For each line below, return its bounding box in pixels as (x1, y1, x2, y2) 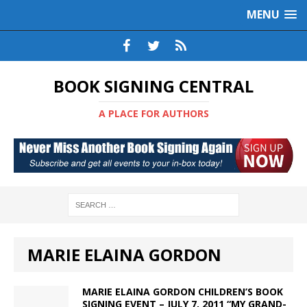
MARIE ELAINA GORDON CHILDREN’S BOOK (82, 285, 283, 299)
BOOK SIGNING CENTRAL (53, 75, 254, 97)
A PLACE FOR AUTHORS (98, 107, 209, 120)
